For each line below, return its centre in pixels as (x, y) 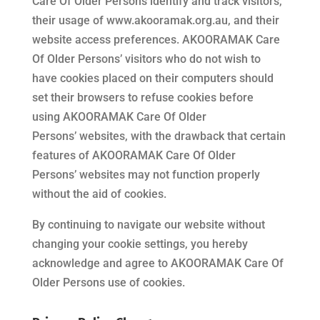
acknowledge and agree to (101, 263)
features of (62, 155)
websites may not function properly (168, 175)
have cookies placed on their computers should (152, 78)
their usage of (69, 20)
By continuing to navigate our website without (148, 225)
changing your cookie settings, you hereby (140, 244)
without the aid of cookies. (99, 194)
